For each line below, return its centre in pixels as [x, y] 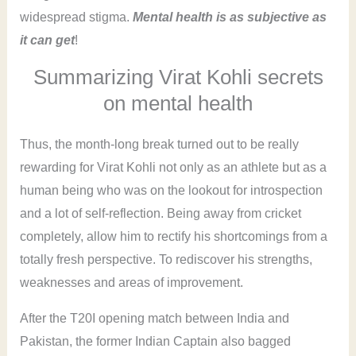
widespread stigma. [76, 17]
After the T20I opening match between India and [154, 319]
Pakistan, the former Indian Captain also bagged [155, 342]
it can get [47, 41]
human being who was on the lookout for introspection [171, 191]
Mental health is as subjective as [229, 17]
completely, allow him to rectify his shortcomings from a [173, 237]
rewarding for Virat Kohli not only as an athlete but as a [173, 168]
